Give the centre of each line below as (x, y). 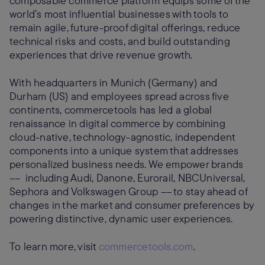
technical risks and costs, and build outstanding (120, 41)
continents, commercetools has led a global (111, 110)
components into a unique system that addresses (124, 151)
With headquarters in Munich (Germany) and (114, 83)
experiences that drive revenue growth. (102, 55)
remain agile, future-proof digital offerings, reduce (125, 28)
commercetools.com (146, 246)
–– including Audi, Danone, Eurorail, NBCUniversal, (127, 178)
